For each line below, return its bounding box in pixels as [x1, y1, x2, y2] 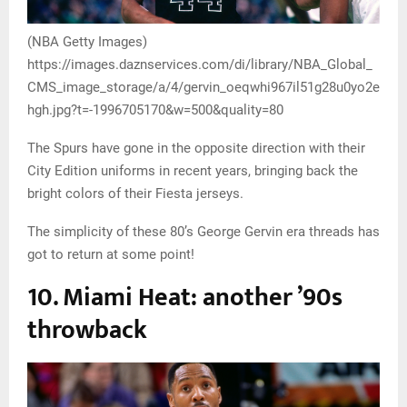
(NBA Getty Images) [27, 33, 147, 50]
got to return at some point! [27, 245, 194, 263]
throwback [27, 308, 147, 352]
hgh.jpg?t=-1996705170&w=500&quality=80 [27, 101, 283, 118]
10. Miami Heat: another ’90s [27, 275, 342, 319]
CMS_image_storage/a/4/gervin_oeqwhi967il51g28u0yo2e [27, 78, 380, 95]
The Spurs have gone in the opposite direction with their [27, 139, 365, 156]
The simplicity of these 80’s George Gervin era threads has [27, 223, 380, 240]
